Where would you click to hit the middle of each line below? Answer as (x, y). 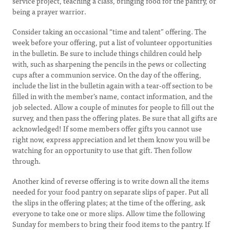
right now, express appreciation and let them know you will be (111, 139)
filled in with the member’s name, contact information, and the (112, 96)
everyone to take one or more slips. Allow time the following (109, 213)
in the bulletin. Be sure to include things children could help (107, 53)
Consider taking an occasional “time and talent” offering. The (109, 31)
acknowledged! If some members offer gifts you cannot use (107, 128)
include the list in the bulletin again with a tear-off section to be (112, 85)
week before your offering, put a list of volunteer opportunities (112, 42)
